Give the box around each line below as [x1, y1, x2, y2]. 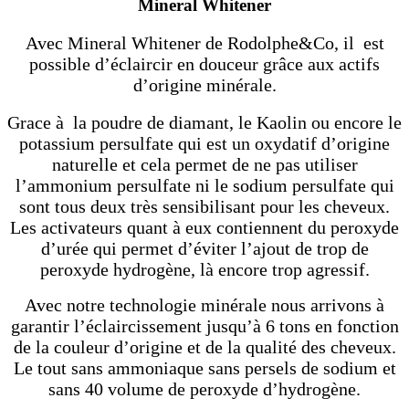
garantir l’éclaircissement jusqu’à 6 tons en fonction [10, 315, 399, 336]
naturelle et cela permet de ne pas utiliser [51, 153, 358, 174]
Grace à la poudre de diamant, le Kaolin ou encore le [7, 111, 402, 132]
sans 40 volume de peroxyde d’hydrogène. [48, 378, 361, 399]
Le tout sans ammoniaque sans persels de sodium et [13, 357, 396, 378]
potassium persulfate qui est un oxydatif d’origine [19, 132, 390, 153]
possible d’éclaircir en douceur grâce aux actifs [29, 53, 380, 74]
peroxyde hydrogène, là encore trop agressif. [39, 258, 370, 279]
